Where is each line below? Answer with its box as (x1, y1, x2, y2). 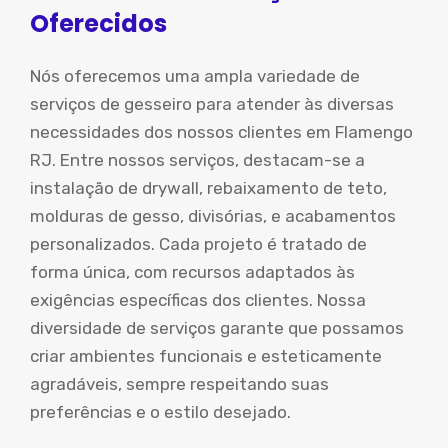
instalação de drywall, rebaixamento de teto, (30, 178, 387, 198)
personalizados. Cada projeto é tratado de (30, 234, 367, 254)
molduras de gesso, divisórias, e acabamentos (30, 206, 396, 226)
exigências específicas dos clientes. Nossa (30, 290, 366, 310)
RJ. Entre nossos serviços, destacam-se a (30, 150, 365, 170)
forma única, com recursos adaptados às (30, 262, 355, 282)
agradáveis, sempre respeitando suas (30, 374, 329, 394)
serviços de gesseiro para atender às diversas (30, 94, 394, 114)
